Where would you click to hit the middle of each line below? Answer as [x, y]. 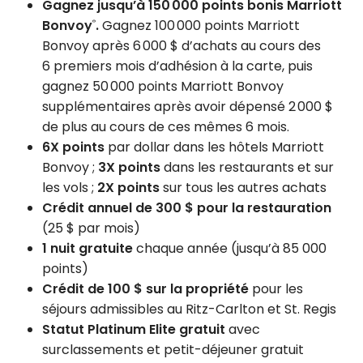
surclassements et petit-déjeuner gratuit [173, 349]
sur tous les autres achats [243, 187]
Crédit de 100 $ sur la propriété [145, 288]
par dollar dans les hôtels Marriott [214, 147]
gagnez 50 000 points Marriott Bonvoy [163, 86]
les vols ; [70, 187]
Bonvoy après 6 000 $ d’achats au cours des [181, 45]
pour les [276, 288]
